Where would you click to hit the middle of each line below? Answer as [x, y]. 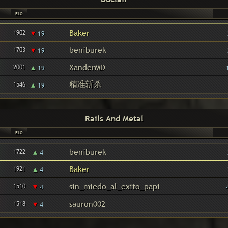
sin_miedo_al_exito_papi [114, 186]
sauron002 [87, 204]
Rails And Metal [114, 118]
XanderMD [87, 67]
